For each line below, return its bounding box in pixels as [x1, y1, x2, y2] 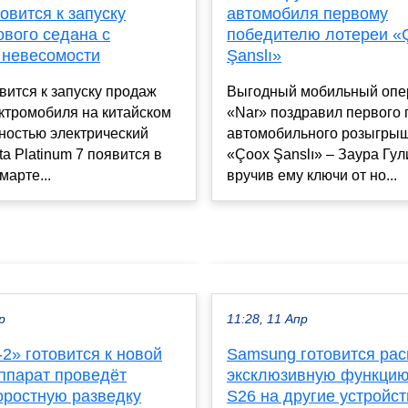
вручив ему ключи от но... [227, 168, 397, 184]
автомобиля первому [227, 5, 388, 24]
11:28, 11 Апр [227, 311, 308, 326]
